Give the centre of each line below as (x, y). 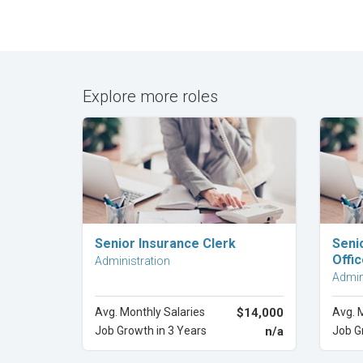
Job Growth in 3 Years (151, 331)
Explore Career (189, 237)
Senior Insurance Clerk (165, 243)
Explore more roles (150, 96)
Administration (132, 261)
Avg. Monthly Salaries (150, 312)
